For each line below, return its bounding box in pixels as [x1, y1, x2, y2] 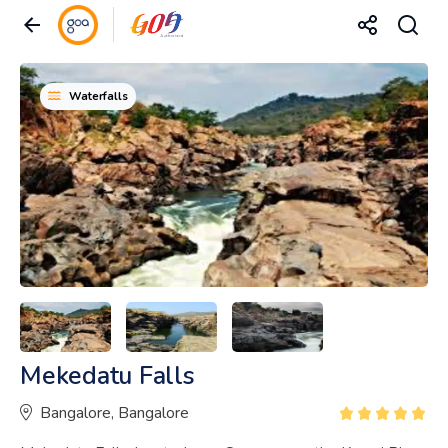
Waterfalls [69, 89, 128, 104]
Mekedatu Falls [20, 358, 195, 393]
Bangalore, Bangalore [40, 401, 189, 424]
